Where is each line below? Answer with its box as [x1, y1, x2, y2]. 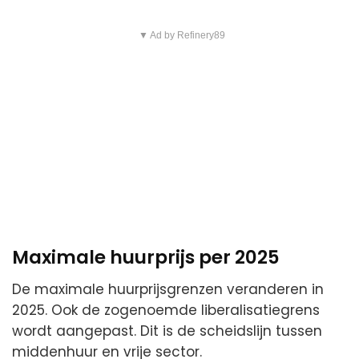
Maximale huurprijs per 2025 [12, 244, 280, 270]
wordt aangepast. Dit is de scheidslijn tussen [12, 321, 322, 341]
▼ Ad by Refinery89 [138, 29, 225, 41]
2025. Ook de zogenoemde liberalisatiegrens [12, 301, 320, 321]
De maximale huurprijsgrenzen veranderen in [12, 280, 324, 300]
